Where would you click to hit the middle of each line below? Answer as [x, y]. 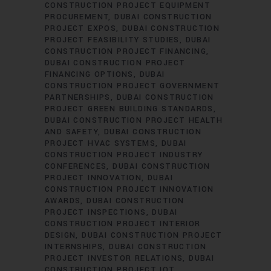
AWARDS [63, 201]
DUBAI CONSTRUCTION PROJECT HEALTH [134, 120]
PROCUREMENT [77, 17]
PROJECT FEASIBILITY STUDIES [112, 40]
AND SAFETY [72, 132]
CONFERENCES [76, 166]
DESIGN [60, 235]
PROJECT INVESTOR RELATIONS [114, 258]
